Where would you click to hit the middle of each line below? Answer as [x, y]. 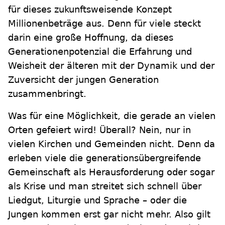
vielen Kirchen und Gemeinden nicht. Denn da [111, 144]
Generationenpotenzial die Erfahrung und [100, 51]
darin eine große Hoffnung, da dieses [91, 37]
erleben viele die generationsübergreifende [104, 158]
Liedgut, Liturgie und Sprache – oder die [97, 200]
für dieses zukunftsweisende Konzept [90, 9]
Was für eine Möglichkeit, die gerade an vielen [112, 116]
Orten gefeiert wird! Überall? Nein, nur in [99, 130]
